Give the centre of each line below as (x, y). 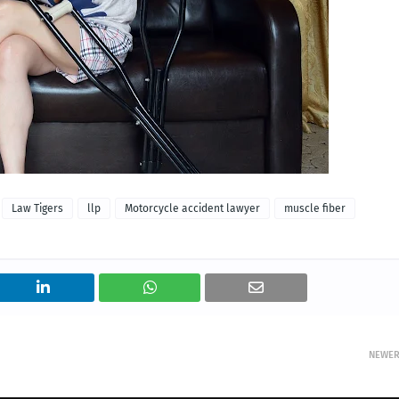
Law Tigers (37, 208)
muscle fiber (315, 208)
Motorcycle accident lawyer (192, 208)
